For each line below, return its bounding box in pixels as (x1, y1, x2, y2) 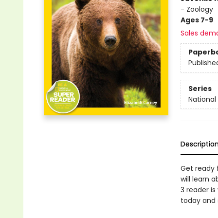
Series (188, 84, 212, 94)
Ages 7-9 (180, 15, 213, 25)
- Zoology (180, 4, 213, 14)
